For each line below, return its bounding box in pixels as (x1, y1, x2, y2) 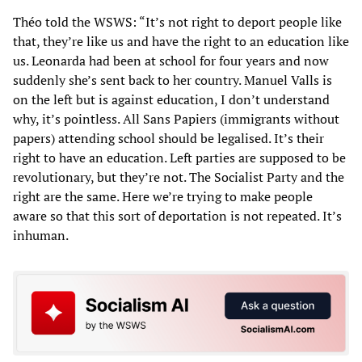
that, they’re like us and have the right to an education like (13, 32, 349, 50)
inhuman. (13, 225, 69, 244)
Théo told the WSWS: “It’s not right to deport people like (13, 12, 342, 31)
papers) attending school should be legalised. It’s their (13, 128, 324, 147)
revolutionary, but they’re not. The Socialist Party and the (13, 167, 344, 186)
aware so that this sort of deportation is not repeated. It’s (13, 206, 342, 225)
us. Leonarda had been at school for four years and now (13, 51, 329, 69)
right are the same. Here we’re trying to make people (13, 187, 313, 205)
